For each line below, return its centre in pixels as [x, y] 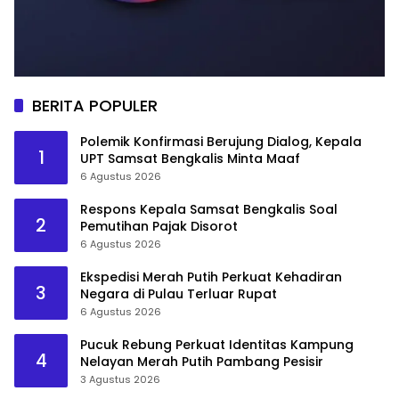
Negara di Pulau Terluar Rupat [179, 293]
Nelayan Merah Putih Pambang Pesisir [202, 361]
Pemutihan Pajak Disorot [159, 226]
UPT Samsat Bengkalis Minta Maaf [190, 158]
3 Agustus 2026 [120, 379]
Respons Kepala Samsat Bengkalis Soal [209, 209]
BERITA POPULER [95, 105]
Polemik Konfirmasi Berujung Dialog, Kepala [221, 141]
